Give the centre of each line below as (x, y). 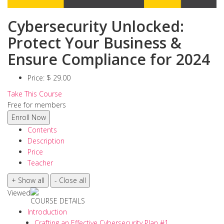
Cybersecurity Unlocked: (96, 26)
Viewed (19, 193)
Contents (42, 130)
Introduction (47, 212)
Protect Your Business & (94, 43)
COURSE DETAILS (58, 201)
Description (46, 141)
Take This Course (35, 94)
